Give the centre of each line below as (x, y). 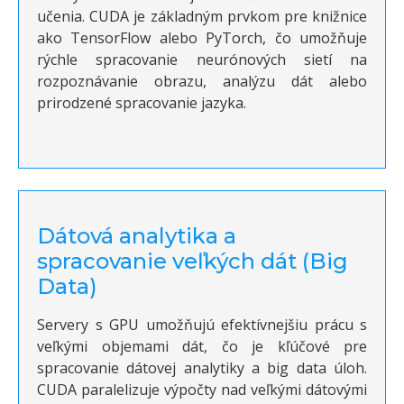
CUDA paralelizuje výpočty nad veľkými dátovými (202, 390)
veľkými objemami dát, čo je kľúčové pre (202, 347)
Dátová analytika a (137, 236)
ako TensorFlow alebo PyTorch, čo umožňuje (202, 38)
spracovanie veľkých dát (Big (193, 262)
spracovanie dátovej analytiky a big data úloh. (202, 368)
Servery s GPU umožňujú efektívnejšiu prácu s (202, 325)
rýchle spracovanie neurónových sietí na (202, 60)
